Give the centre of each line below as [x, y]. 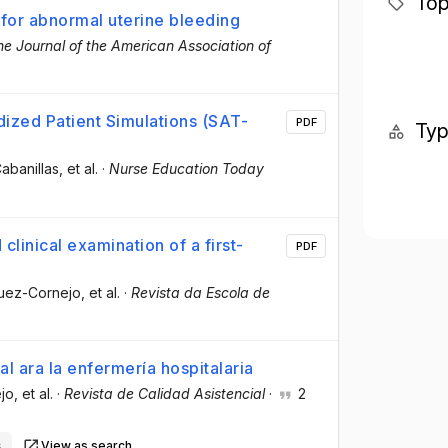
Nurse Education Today [186, 169]
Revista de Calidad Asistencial [164, 393]
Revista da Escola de [200, 292]
